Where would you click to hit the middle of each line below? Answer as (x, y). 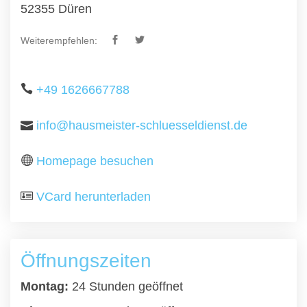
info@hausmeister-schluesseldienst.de (142, 125)
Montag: (45, 286)
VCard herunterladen (94, 197)
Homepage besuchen (95, 161)
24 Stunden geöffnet (126, 286)
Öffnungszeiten (86, 261)
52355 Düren (56, 9)
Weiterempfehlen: (59, 40)
